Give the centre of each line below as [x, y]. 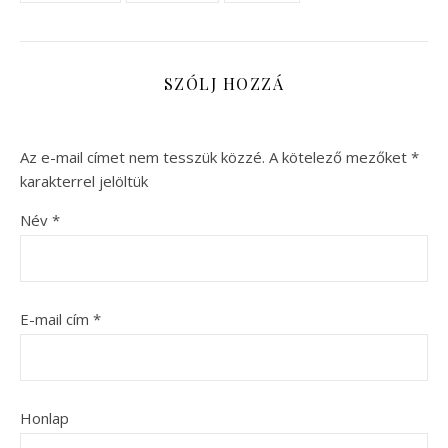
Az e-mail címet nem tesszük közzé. [142, 157]
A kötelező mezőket [340, 157]
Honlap [44, 418]
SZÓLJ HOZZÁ [224, 84]
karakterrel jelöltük [84, 181]
